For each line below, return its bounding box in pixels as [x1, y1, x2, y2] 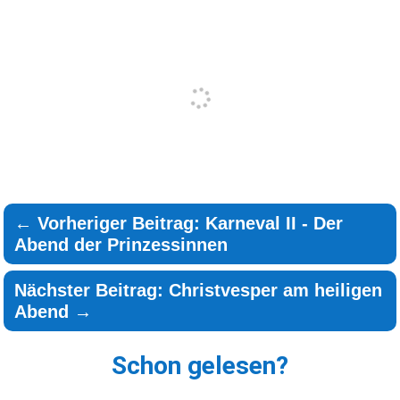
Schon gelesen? [112, 351, 288, 381]
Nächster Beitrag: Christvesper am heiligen [14, 280, 383, 301]
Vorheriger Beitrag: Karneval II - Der [37, 213, 344, 234]
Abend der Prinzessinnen [14, 235, 229, 255]
